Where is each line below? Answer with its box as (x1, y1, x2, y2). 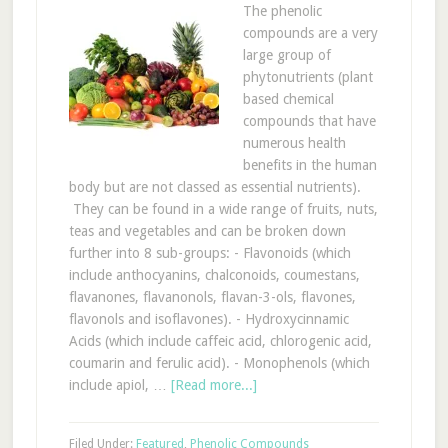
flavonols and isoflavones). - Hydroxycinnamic (68, 311, 349, 327)
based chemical (242, 91, 334, 107)
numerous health (242, 135, 346, 151)
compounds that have (242, 113, 376, 129)
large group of (242, 47, 331, 63)
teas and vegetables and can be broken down (68, 223, 346, 239)
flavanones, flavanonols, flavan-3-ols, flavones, (68, 289, 356, 305)
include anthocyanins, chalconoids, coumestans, (68, 267, 360, 283)
